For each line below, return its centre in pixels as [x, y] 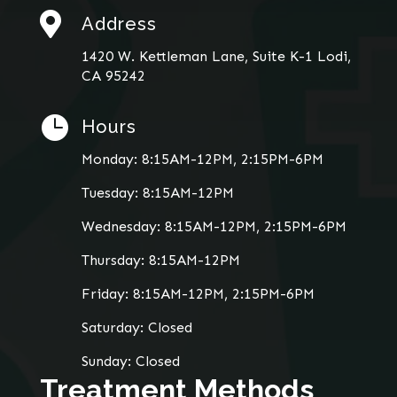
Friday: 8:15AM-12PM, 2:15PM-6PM [198, 294]
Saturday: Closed [136, 328]
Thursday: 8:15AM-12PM [160, 261]
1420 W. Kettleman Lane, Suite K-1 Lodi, [216, 57]
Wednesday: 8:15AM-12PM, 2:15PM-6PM [214, 227]
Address [119, 24]
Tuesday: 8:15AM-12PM [157, 193]
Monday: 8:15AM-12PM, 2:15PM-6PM [202, 160]
